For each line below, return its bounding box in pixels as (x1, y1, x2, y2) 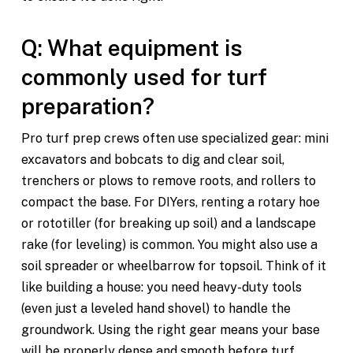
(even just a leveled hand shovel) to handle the (20, 301, 291, 317)
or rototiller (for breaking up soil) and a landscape (20, 216, 316, 232)
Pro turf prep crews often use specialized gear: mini (20, 131, 329, 147)
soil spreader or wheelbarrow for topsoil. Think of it (20, 258, 326, 274)
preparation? (20, 93, 160, 120)
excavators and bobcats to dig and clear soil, (20, 152, 284, 168)
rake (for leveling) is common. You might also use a (20, 237, 318, 253)
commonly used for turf (20, 64, 267, 91)
